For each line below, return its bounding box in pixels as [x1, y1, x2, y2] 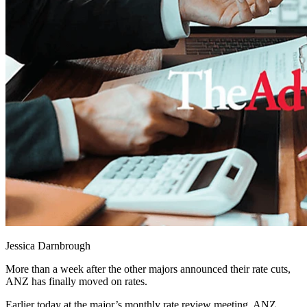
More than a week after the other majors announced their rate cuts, [5, 263, 291, 275]
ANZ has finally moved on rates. [5, 275, 147, 288]
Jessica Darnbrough [5, 240, 90, 252]
